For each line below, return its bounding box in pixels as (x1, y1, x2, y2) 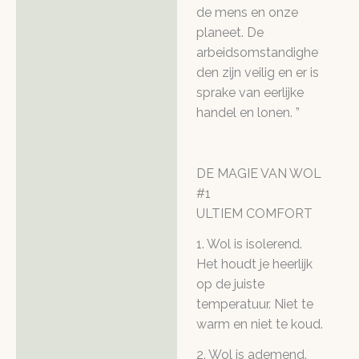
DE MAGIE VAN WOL (196, 166, 321, 181)
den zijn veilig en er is (196, 65, 319, 81)
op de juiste (196, 276, 264, 292)
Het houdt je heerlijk (196, 256, 313, 272)
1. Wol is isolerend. (196, 236, 302, 252)
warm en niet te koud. (196, 316, 323, 332)
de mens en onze (196, 5, 298, 21)
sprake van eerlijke (196, 85, 304, 101)
